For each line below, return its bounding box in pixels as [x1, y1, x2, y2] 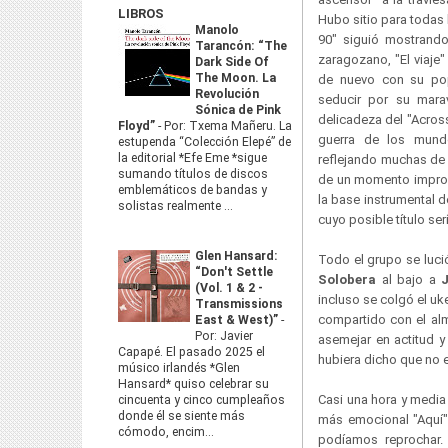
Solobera [318, 272, 382, 287]
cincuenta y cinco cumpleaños [118, 393, 285, 407]
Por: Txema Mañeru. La [164, 119, 292, 133]
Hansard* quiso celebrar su [118, 377, 269, 391]
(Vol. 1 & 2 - [195, 281, 263, 295]
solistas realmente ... [118, 199, 233, 213]
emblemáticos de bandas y [118, 183, 267, 197]
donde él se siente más [118, 409, 245, 423]
